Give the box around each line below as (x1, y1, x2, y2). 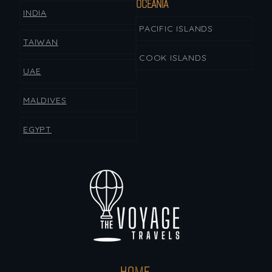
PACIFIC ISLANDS (139, 23, 213, 35)
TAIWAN (22, 36, 58, 48)
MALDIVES (22, 95, 67, 106)
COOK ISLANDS (139, 52, 207, 64)
